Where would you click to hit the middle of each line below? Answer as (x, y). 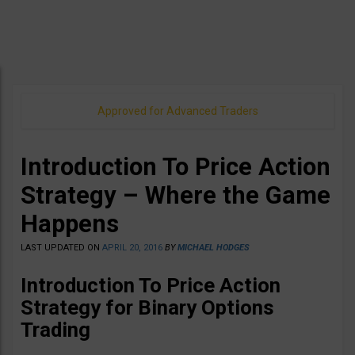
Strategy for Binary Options (147, 307)
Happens (70, 224)
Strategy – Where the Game (176, 195)
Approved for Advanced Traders (177, 111)
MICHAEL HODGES (214, 248)
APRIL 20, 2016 (132, 248)
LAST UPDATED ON (61, 248)
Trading (55, 330)
